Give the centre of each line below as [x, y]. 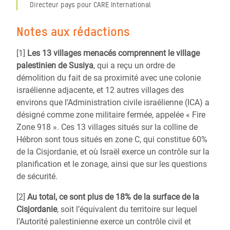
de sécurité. [37, 176]
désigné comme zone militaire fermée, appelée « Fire [111, 115]
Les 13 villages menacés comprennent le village [113, 53]
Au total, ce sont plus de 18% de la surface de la [113, 197]
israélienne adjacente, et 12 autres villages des [100, 90]
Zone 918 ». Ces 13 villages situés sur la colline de [107, 127]
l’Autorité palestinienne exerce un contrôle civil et [104, 222]
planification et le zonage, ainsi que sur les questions [112, 164]
